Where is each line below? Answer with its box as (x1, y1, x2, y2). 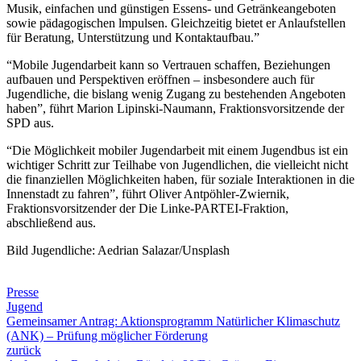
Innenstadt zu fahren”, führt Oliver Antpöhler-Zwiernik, (6, 186, 289, 201)
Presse (6, 284, 39, 299)
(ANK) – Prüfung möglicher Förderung (6, 328, 208, 342)
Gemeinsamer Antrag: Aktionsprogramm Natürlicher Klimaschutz (6, 313, 340, 328)
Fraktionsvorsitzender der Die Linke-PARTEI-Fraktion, (6, 201, 288, 215)
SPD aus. (6, 115, 54, 130)
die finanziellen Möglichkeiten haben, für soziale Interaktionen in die (6, 172, 355, 186)
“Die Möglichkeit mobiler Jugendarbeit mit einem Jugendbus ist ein (6, 143, 348, 157)
